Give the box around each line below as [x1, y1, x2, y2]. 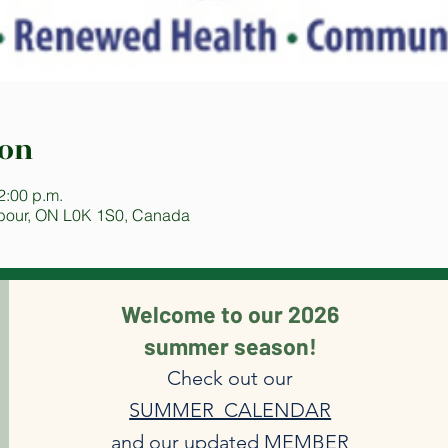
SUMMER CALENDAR [129, 398, 332, 422]
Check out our [167, 366, 294, 390]
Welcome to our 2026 [121, 300, 340, 328]
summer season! [143, 332, 317, 360]
